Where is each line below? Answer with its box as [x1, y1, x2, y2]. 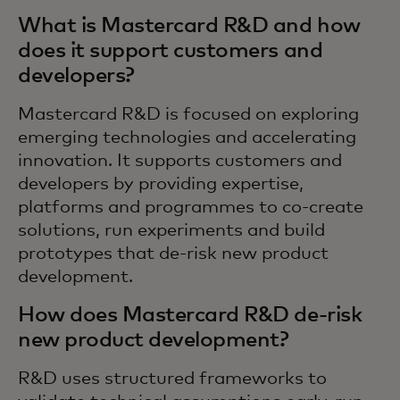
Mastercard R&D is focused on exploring [18, 105, 359, 123]
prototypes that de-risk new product [18, 245, 329, 262]
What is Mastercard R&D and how [18, 15, 361, 37]
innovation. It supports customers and [18, 152, 342, 170]
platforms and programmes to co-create [18, 198, 363, 216]
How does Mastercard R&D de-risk [18, 304, 362, 326]
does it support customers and [18, 40, 323, 62]
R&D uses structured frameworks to [18, 370, 327, 387]
